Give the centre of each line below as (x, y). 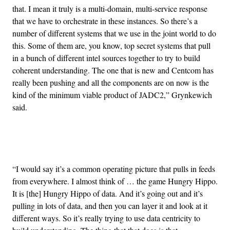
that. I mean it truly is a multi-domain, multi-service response (110, 9)
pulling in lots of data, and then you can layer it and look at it (110, 206)
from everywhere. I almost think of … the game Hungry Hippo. (115, 181)
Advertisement (138, 143)
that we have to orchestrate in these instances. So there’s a (105, 21)
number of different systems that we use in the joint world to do (114, 33)
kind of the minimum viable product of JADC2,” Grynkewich (112, 95)
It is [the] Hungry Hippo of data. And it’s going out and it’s (108, 194)
